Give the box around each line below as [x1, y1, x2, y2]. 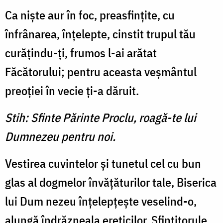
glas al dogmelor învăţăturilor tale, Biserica [5, 174, 217, 191]
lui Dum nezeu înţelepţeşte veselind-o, [5, 193, 197, 210]
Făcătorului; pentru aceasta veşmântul [5, 64, 197, 80]
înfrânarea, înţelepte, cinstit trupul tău [5, 26, 196, 42]
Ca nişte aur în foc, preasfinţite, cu [5, 7, 175, 23]
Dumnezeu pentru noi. [5, 128, 115, 145]
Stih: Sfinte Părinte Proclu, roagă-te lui [5, 110, 196, 126]
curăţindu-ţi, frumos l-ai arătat [5, 45, 157, 61]
